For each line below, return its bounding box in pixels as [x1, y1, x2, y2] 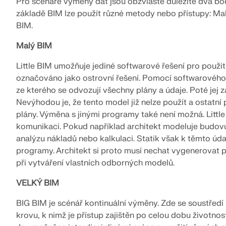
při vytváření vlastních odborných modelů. [16, 158, 175, 168]
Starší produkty [16, 49, 75, 59]
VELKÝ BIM [16, 178, 59, 188]
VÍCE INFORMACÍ [44, 5, 98, 13]
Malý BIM [16, 41, 52, 51]
